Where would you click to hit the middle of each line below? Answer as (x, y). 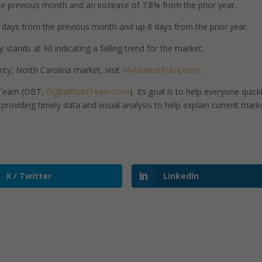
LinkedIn (181, 176)
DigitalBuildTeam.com (88, 92)
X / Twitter (28, 176)
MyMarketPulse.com (161, 70)
